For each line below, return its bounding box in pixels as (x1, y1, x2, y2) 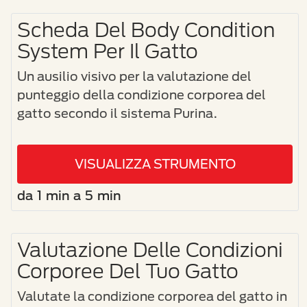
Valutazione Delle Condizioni (17, 237, 283, 261)
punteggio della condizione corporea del (17, 86, 266, 102)
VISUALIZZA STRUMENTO (74, 156, 236, 171)
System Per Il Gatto (17, 38, 198, 62)
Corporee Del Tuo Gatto (17, 258, 238, 282)
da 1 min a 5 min (17, 187, 121, 203)
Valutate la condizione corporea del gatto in (17, 288, 287, 304)
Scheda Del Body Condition (17, 17, 275, 41)
